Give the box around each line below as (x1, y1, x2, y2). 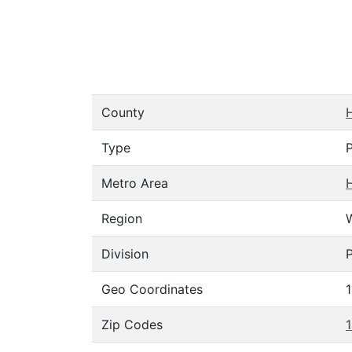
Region (101, 211, 142, 226)
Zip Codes (101, 317, 163, 332)
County (101, 104, 145, 120)
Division (101, 246, 148, 262)
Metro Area (101, 175, 168, 191)
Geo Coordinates (101, 281, 203, 297)
